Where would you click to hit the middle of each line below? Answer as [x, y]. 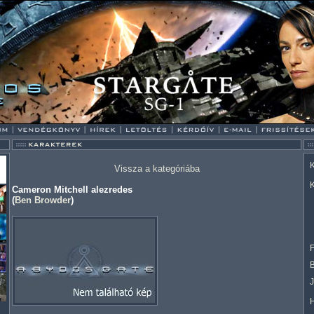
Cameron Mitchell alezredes [72, 190]
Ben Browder [43, 200]
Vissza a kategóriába [157, 169]
